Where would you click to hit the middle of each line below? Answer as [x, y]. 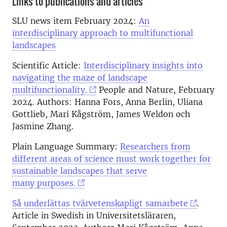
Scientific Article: [48, 65]
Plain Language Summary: [66, 146]
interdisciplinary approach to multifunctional [103, 33]
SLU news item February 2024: [75, 21]
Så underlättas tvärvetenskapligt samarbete [100, 203]
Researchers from [155, 146]
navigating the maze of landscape [80, 77]
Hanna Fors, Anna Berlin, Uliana [139, 102]
